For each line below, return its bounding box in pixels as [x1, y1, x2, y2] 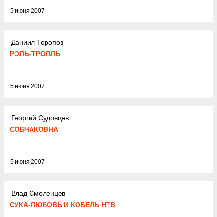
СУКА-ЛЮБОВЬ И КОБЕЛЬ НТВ [10, 201, 115, 209]
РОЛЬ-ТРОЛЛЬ [10, 50, 60, 58]
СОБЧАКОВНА [10, 125, 58, 133]
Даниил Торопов [11, 38, 63, 46]
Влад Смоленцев [11, 189, 65, 197]
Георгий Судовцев [11, 113, 69, 122]
